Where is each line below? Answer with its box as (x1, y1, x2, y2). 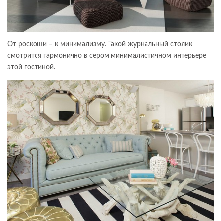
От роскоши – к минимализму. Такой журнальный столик (7, 41, 192, 48)
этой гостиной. (7, 64, 55, 71)
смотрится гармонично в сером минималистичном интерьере (7, 52, 206, 60)
